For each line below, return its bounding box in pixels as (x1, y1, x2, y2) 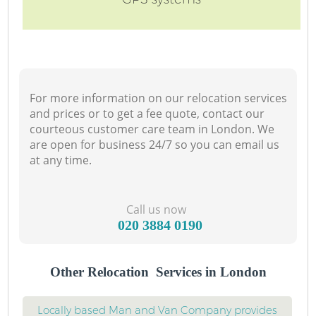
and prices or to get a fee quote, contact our (30, 105, 265, 121)
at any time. (30, 152, 92, 168)
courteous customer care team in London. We (30, 121, 275, 137)
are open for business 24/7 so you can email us (30, 136, 280, 152)
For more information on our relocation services (30, 90, 288, 106)
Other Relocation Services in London (49, 264, 267, 279)
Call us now (126, 201, 186, 217)
